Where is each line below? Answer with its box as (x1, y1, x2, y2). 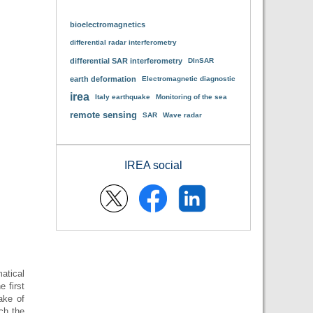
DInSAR (187, 57, 214, 64)
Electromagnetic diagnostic (141, 75, 235, 82)
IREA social (124, 159, 182, 171)
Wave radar (162, 111, 202, 119)
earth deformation (69, 75, 136, 83)
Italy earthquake (94, 93, 150, 101)
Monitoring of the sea (155, 93, 227, 101)
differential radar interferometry (69, 38, 177, 46)
